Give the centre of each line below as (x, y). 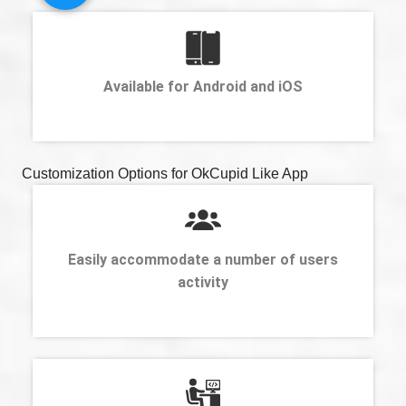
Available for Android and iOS (203, 86)
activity (203, 282)
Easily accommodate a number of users (203, 259)
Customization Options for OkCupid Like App (165, 173)
